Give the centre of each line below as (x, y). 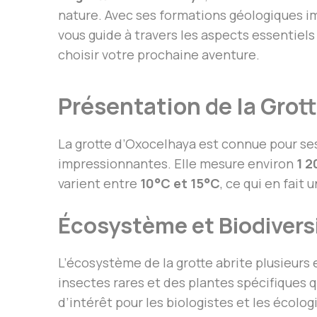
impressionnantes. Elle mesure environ (177, 163)
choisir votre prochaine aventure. (159, 54)
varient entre (99, 183)
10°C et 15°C (180, 183)
